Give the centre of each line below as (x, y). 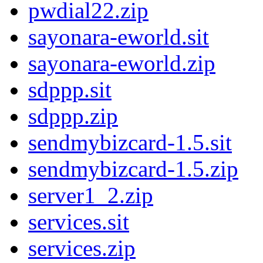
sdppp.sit (70, 90)
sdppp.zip (73, 116)
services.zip (82, 248)
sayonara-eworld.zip (122, 63)
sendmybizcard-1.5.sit (130, 143)
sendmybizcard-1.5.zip (133, 169)
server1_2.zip (91, 195)
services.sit (79, 222)
